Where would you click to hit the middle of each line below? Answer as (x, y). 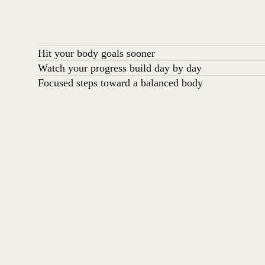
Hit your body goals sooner (96, 53)
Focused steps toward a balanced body (120, 83)
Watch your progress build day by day (120, 68)
